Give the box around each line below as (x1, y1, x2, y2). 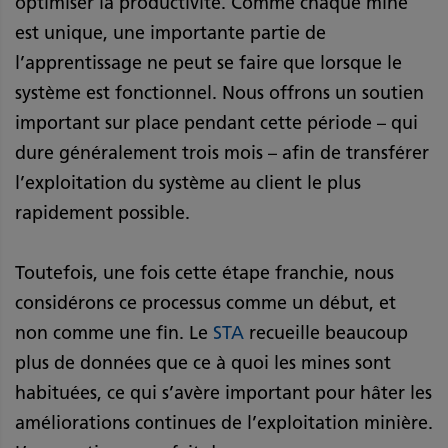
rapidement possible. (15, 202, 195, 225)
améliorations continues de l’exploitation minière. (15, 412, 433, 435)
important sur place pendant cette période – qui (15, 112, 418, 135)
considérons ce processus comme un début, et (15, 292, 396, 315)
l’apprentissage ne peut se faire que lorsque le (15, 52, 402, 75)
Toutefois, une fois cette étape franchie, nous (15, 262, 394, 285)
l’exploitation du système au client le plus (15, 172, 361, 195)
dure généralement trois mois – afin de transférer (15, 142, 429, 165)
